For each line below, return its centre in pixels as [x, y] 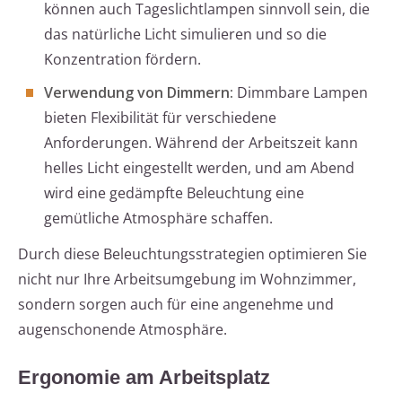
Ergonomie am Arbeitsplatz [144, 378]
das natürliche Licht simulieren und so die [185, 35]
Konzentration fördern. [122, 60]
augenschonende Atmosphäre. [122, 330]
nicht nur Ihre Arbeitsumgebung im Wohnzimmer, [187, 280]
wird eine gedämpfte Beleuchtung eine [174, 193]
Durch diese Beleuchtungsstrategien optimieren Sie [192, 254]
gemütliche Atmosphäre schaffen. [158, 218]
